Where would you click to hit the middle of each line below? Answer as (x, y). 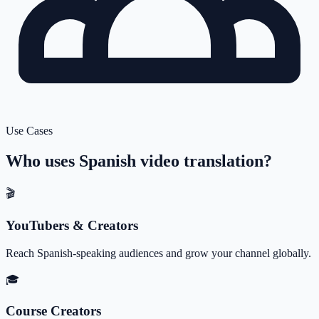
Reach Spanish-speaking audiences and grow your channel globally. (158, 253)
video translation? (204, 161)
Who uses (42, 161)
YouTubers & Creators (72, 225)
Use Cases (29, 131)
